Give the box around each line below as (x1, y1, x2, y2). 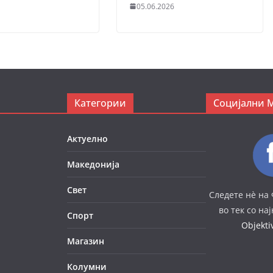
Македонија (67, 158, 119, 170)
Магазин (67, 235, 104, 247)
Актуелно (67, 132, 108, 144)
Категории (74, 96, 126, 110)
